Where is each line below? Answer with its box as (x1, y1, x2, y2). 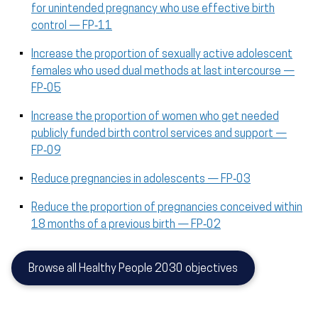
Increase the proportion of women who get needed (31, 111, 279, 124)
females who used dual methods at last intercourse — (31, 66, 295, 78)
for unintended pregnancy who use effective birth (31, 4, 275, 16)
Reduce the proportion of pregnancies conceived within (31, 202, 302, 214)
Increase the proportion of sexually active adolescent (31, 49, 292, 61)
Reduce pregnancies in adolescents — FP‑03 (31, 174, 251, 186)
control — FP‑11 (31, 21, 112, 33)
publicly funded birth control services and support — (31, 128, 287, 141)
